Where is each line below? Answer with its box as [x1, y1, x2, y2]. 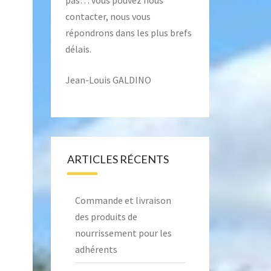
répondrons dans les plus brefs [65, 27, 192, 39]
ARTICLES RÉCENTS [67, 152, 169, 166]
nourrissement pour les [74, 227, 172, 239]
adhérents [74, 243, 117, 255]
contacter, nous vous [65, 10, 151, 22]
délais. [65, 43, 91, 55]
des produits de [74, 211, 137, 223]
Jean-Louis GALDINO [65, 74, 151, 86]
